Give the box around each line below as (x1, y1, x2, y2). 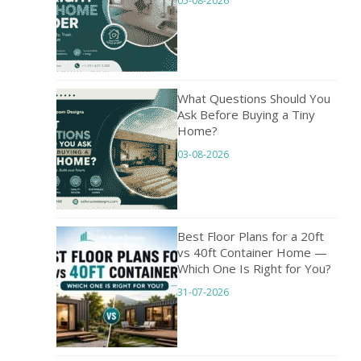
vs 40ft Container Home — (177, 244, 327, 261)
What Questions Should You (177, 90, 330, 107)
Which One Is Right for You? (177, 260, 331, 277)
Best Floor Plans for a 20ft (177, 228, 324, 245)
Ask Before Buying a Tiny (177, 106, 315, 123)
